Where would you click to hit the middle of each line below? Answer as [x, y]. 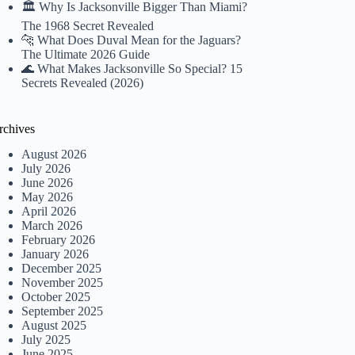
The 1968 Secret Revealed [88, 25]
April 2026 [49, 212]
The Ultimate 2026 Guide [86, 54]
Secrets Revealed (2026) [83, 82]
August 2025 [54, 326]
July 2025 [46, 340]
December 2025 [62, 269]
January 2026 [55, 254]
